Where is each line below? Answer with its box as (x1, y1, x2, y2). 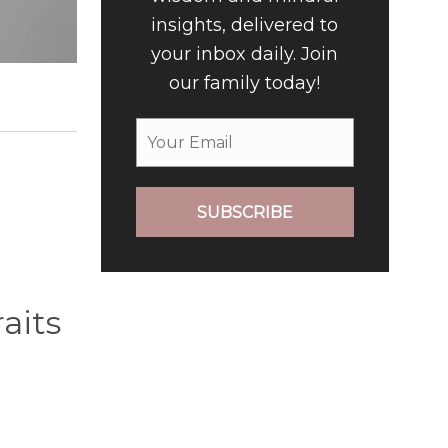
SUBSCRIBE (196, 202, 293, 222)
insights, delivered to (151, 14, 339, 37)
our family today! (169, 72, 321, 95)
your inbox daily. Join (151, 43, 339, 66)
